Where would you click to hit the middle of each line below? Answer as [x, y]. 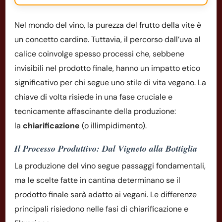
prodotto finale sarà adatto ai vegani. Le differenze [106, 194]
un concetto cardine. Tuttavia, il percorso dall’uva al [108, 39]
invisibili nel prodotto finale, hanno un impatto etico [107, 68]
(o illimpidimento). [113, 125]
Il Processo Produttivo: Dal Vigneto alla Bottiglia [106, 148]
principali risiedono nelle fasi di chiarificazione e [101, 209]
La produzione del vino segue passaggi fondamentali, [110, 166]
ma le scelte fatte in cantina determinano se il [97, 180]
